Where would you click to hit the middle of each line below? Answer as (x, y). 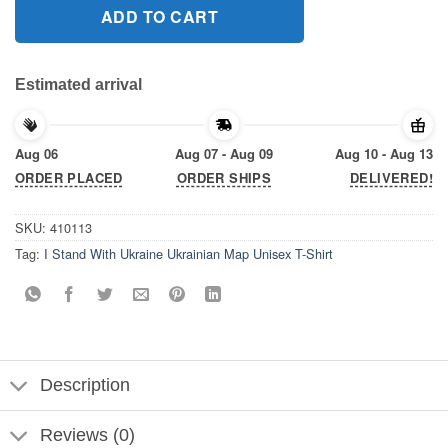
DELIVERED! (391, 177)
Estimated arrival (78, 84)
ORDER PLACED (69, 177)
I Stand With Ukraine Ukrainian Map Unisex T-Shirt (188, 253)
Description (85, 385)
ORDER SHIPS (224, 177)
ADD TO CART (159, 16)
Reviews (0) (88, 435)
